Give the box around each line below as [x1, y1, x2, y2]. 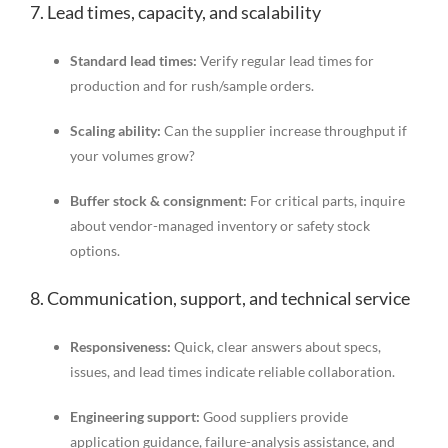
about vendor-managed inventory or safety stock [69, 216, 370, 234]
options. [69, 241, 120, 259]
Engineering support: [69, 408, 200, 426]
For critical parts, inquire [246, 191, 405, 209]
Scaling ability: [69, 121, 161, 139]
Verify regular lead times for [196, 51, 374, 69]
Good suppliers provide [199, 408, 348, 426]
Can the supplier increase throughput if [160, 121, 407, 139]
